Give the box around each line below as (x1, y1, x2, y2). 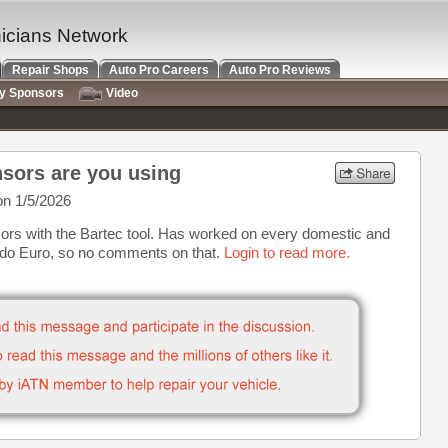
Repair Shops (12, 63, 89, 77)
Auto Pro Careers (109, 63, 209, 77)
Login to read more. (224, 244, 350, 261)
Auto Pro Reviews (229, 63, 331, 77)
